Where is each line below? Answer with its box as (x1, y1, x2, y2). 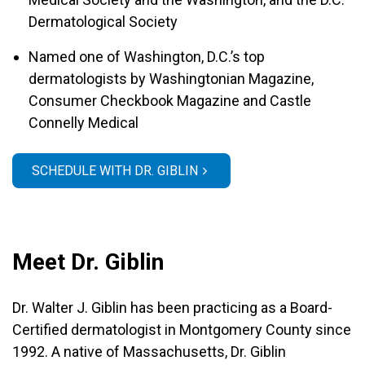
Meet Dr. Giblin (12, 248, 164, 275)
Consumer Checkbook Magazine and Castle (29, 92, 311, 109)
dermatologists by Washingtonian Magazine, (29, 70, 314, 87)
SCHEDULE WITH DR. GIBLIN (32, 163, 198, 178)
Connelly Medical (29, 114, 139, 131)
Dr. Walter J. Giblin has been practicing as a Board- (12, 299, 332, 316)
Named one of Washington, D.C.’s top (29, 48, 265, 65)
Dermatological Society (29, 13, 178, 30)
